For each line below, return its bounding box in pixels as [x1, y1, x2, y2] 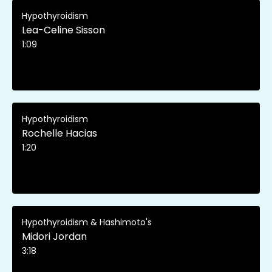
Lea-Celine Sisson [22, 22, 105, 37]
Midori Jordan [22, 229, 87, 243]
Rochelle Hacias [22, 126, 97, 140]
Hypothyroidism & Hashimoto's [22, 216, 152, 228]
